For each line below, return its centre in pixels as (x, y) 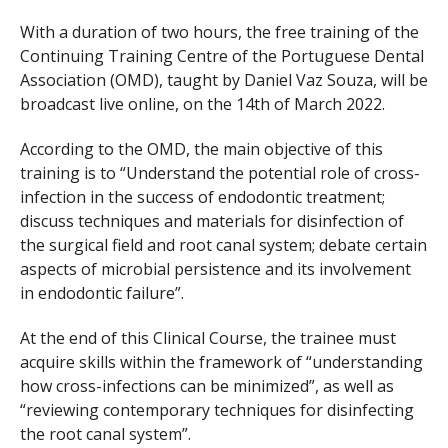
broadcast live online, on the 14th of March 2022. (202, 104)
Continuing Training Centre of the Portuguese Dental (222, 56)
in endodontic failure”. (102, 292)
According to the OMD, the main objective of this (201, 148)
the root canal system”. (105, 433)
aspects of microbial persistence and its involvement (215, 268)
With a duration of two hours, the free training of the (219, 32)
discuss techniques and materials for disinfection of (212, 220)
